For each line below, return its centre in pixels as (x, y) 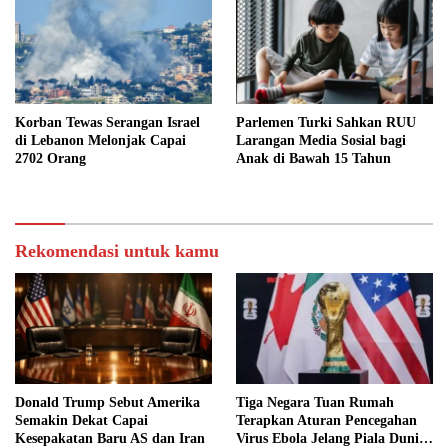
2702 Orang (50, 159)
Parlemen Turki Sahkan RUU (326, 123)
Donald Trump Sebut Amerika (107, 403)
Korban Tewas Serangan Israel (107, 123)
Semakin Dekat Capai (81, 421)
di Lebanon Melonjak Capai (100, 141)
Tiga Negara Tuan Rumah (315, 403)
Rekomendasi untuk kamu (117, 251)
